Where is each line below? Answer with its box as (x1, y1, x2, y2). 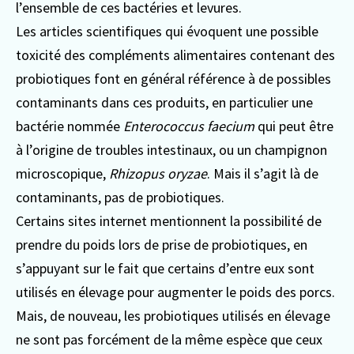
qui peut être (254, 117, 333, 135)
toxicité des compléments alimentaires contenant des (16, 46, 335, 64)
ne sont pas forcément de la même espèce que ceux (16, 330, 322, 348)
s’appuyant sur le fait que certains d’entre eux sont (16, 259, 314, 277)
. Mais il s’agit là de (207, 164, 318, 183)
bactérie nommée (16, 117, 123, 135)
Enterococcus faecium (123, 117, 254, 135)
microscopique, (16, 164, 109, 183)
